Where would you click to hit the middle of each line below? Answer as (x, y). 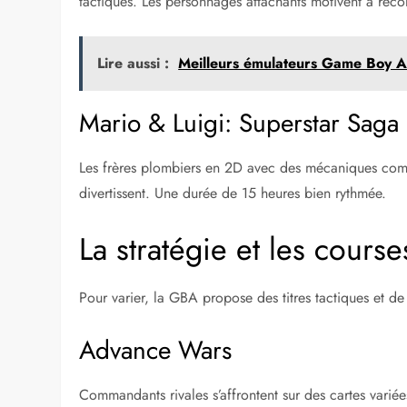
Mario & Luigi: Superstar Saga (239, 124)
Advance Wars (156, 351)
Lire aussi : (134, 64)
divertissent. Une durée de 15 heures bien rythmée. (233, 194)
